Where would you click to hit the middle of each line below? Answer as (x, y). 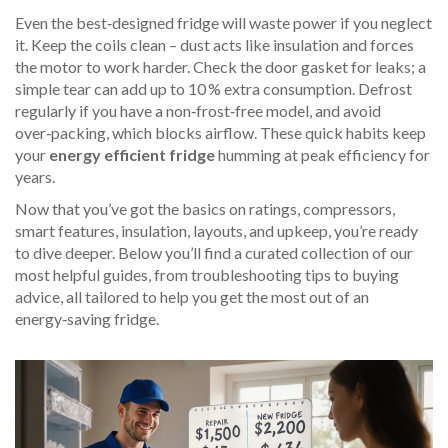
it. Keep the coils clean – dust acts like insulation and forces (214, 44)
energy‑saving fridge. (87, 318)
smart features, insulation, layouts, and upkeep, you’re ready (216, 230)
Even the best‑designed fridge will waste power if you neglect (223, 22)
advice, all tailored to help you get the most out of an (192, 296)
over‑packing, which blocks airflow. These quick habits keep (220, 132)
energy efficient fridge (132, 154)
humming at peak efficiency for (322, 154)
